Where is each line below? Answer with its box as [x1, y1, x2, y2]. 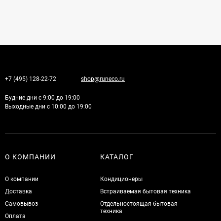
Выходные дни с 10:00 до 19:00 [5, 103, 92, 110]
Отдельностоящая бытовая [100, 200, 178, 208]
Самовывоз [5, 200, 38, 208]
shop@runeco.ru [81, 75, 125, 83]
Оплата [5, 213, 26, 220]
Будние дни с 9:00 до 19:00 [5, 94, 80, 102]
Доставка [5, 188, 32, 195]
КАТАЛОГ [100, 153, 134, 161]
